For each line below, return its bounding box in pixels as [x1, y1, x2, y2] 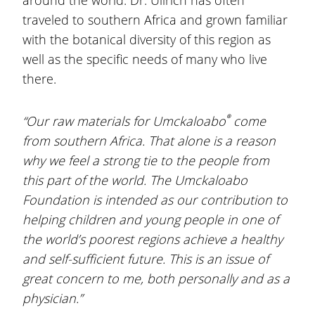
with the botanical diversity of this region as [22, 31, 271, 48]
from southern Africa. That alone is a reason [22, 132, 276, 149]
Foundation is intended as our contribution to [22, 191, 288, 208]
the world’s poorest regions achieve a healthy [22, 231, 283, 247]
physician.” [22, 290, 82, 307]
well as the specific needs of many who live [22, 51, 267, 67]
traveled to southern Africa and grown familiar [22, 11, 288, 28]
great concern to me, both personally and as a [22, 270, 290, 287]
